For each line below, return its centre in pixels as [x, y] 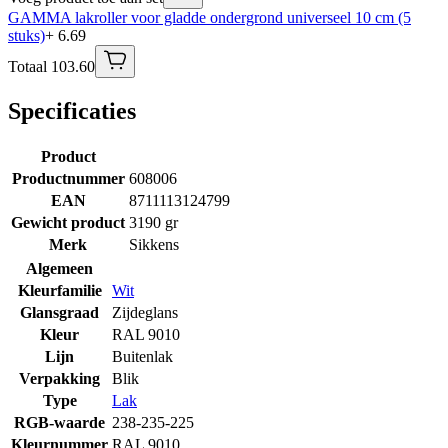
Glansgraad [59, 312]
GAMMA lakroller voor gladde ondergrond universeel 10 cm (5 [209, 17]
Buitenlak [142, 356]
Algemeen [59, 268]
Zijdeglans [145, 312]
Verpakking [59, 378]
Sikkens [154, 244]
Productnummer [68, 178]
